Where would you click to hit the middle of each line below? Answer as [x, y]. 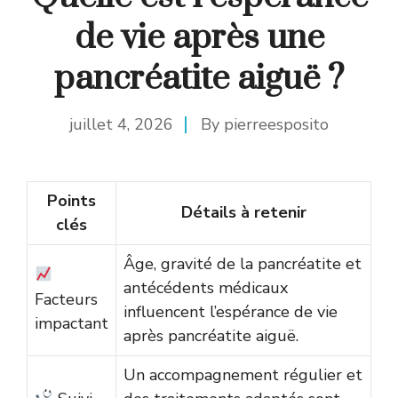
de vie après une [199, 37]
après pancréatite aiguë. [211, 335]
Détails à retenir [243, 212]
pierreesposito [276, 124]
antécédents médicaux [206, 287]
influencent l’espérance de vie [231, 311]
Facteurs [66, 299]
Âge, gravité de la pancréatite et [243, 263]
